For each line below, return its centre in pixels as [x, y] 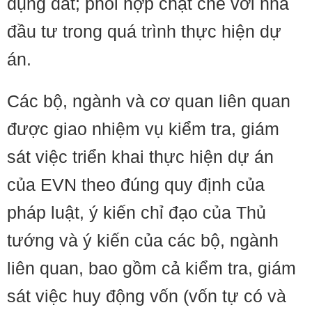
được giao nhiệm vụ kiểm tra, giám [143, 129]
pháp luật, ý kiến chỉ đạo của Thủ [136, 212]
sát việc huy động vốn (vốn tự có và [147, 296]
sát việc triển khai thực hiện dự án [140, 157]
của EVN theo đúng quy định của [136, 185]
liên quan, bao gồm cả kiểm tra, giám [151, 268]
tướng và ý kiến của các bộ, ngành [143, 240]
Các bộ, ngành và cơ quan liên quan [149, 101]
